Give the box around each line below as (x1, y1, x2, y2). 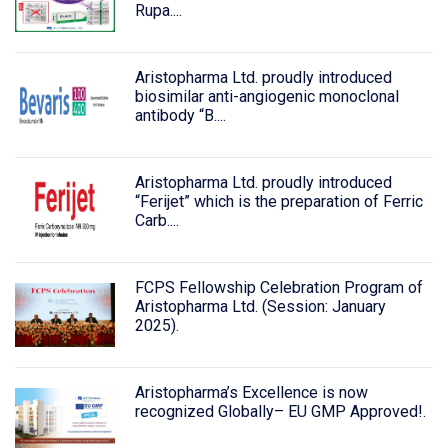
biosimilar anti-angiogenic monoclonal (134, 87, 399, 107)
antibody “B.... (134, 106, 226, 126)
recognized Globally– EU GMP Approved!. (134, 401, 426, 421)
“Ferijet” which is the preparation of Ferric (134, 191, 423, 211)
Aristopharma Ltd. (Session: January (134, 296, 386, 316)
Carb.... (134, 210, 179, 230)
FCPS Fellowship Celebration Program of (134, 277, 423, 297)
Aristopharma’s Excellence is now (134, 382, 368, 402)
